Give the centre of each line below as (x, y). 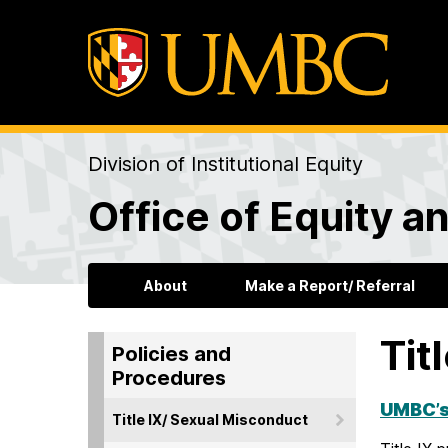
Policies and (171, 353)
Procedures (169, 377)
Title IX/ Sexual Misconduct (210, 419)
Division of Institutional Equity (225, 164)
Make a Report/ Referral (329, 286)
